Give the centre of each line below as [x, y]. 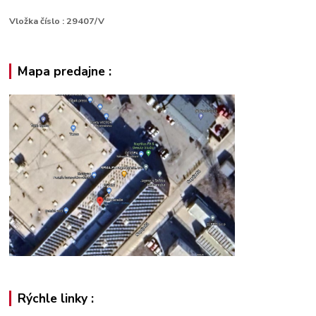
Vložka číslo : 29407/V [57, 21]
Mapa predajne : [64, 72]
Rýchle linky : [55, 298]
